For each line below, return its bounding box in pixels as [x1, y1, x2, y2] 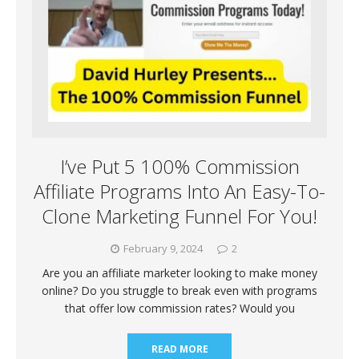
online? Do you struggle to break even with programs [42, 282, 317, 298]
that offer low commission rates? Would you [64, 300, 295, 316]
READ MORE [151, 341, 208, 356]
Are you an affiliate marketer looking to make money [42, 264, 317, 280]
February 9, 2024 [123, 240, 203, 256]
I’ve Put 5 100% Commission [59, 152, 300, 179]
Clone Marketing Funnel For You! [42, 202, 317, 229]
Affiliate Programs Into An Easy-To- [34, 177, 325, 204]
